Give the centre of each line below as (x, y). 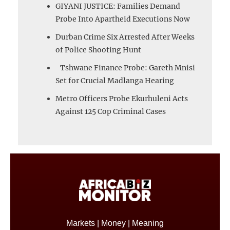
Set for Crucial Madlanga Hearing (115, 80)
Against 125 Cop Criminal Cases (111, 111)
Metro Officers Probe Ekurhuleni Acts (122, 98)
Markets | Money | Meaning (115, 223)
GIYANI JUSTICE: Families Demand (118, 6)
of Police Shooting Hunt (98, 50)
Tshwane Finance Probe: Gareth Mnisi (125, 68)
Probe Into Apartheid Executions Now (123, 19)
